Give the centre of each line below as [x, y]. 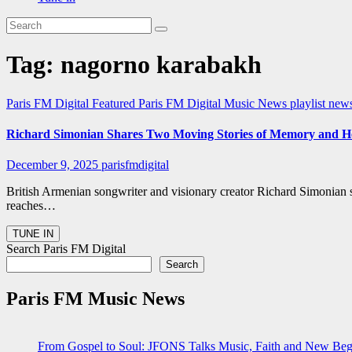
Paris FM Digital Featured [72, 103]
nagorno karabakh [161, 65]
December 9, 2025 [54, 165]
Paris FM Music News [95, 299]
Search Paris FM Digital [66, 249]
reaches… [31, 206]
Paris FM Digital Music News [214, 103]
